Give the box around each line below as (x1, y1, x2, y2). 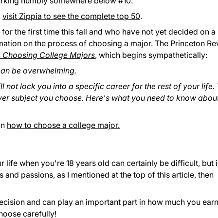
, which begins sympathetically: (95, 50, 207, 60)
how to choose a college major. (7, 120, 120, 130)
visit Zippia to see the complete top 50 (2, 11, 140, 21)
